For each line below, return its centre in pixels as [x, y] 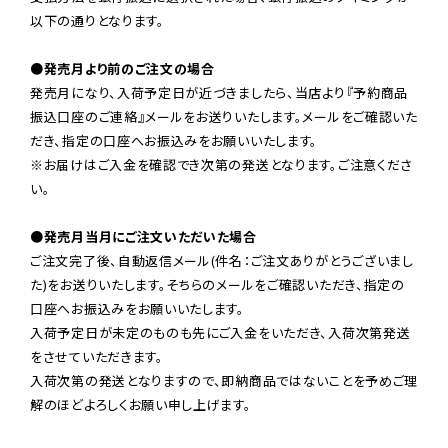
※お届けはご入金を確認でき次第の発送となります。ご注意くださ [221, 164]
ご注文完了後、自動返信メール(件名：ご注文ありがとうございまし [222, 260]
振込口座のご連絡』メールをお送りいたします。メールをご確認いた [224, 116]
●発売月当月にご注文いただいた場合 [143, 236]
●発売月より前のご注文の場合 [122, 68]
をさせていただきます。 [97, 356]
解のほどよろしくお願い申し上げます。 [141, 404]
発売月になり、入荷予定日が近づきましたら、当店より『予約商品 [219, 92]
